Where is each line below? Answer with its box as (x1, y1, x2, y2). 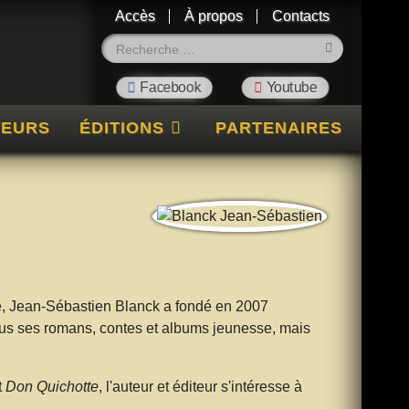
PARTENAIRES (215, 118, 342, 137)
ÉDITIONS (79, 118, 164, 137)
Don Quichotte (5, 378, 99, 394)
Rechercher (221, 35, 298, 51)
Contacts (271, 8, 330, 25)
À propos (184, 8, 243, 25)
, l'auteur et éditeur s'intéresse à (98, 378, 302, 394)
